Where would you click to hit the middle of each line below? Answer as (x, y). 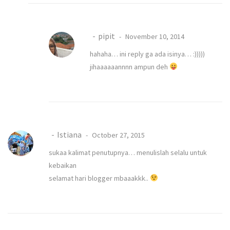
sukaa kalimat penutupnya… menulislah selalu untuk (128, 152)
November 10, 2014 (154, 36)
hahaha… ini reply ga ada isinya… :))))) (147, 54)
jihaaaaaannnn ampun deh (130, 66)
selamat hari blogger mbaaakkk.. (99, 178)
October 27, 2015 (118, 135)
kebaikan (63, 165)
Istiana (69, 134)
